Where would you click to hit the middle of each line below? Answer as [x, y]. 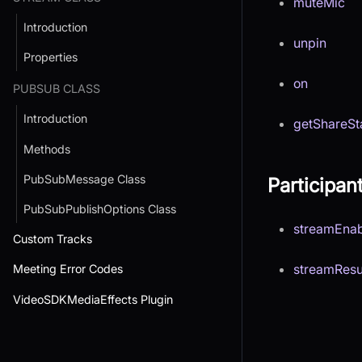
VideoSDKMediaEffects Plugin [93, 299]
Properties [51, 57]
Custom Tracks [53, 239]
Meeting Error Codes [68, 269]
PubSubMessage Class [84, 179]
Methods [47, 149]
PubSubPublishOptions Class [100, 209]
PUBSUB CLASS [57, 89]
